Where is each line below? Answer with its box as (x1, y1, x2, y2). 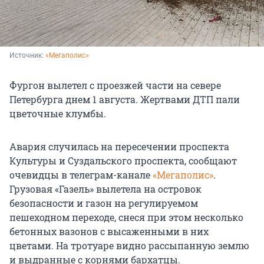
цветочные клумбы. (9, 107, 106, 120)
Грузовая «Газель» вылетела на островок (9, 183, 202, 196)
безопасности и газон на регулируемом (9, 197, 198, 210)
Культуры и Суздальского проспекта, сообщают (9, 154, 237, 167)
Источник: (9, 51, 45, 60)
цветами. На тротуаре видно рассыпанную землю (9, 239, 249, 252)
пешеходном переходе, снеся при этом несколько (9, 211, 243, 224)
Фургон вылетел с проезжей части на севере (9, 79, 221, 92)
